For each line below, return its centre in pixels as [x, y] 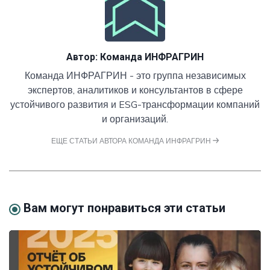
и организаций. [135, 119]
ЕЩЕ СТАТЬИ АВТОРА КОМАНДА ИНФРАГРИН [132, 141]
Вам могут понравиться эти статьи [124, 208]
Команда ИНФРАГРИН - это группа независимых [135, 76]
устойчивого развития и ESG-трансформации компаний [135, 105]
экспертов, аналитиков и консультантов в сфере [135, 90]
